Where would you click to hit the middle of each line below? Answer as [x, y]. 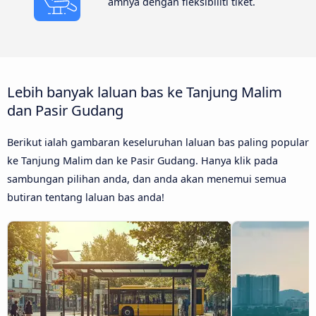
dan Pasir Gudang [65, 110]
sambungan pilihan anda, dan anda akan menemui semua [147, 179]
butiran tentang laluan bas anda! [86, 197]
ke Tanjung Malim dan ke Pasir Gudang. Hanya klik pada [142, 161]
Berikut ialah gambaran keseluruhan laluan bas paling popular [158, 142]
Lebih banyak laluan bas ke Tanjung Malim [145, 92]
